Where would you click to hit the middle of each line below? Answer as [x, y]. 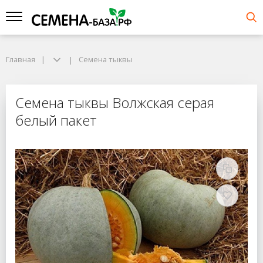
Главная [21, 59]
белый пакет [56, 120]
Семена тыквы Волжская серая [115, 103]
